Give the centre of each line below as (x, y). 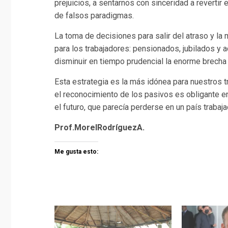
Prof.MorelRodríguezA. (99, 127)
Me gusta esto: (76, 151)
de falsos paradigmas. (94, 15)
